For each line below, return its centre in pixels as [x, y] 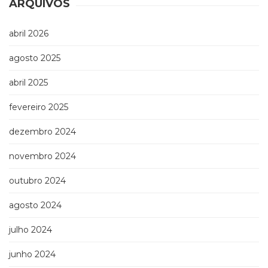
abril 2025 [28, 83]
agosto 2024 [35, 205]
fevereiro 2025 [39, 107]
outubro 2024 [37, 181]
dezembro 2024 [42, 132]
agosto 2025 [35, 58]
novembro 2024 [42, 156]
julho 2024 [31, 230]
